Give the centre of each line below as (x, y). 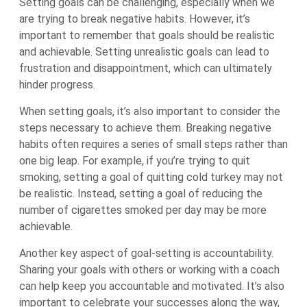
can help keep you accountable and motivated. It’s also (152, 286)
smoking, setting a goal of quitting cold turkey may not (151, 177)
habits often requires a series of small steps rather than (153, 144)
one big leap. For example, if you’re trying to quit (135, 161)
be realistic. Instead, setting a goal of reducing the (141, 194)
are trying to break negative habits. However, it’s (135, 19)
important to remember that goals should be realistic (147, 35)
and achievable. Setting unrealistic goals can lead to (144, 52)
